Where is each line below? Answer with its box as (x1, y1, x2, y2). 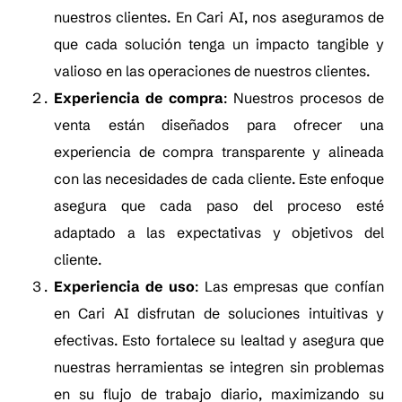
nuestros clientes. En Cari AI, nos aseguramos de (54, 7, 384, 26)
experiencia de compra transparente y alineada (54, 142, 384, 161)
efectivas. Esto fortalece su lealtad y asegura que (54, 330, 384, 349)
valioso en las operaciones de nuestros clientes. (54, 61, 370, 80)
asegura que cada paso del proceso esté (54, 196, 384, 214)
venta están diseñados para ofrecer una (54, 115, 384, 134)
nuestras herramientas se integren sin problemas (54, 357, 384, 376)
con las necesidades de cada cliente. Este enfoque (54, 169, 384, 188)
